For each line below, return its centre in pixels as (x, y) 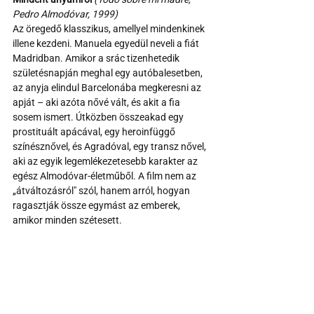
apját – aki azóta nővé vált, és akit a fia (97, 102)
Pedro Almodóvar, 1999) (65, 14)
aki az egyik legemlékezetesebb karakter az (106, 161)
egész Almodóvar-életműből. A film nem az (105, 176)
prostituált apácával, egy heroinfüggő (95, 131)
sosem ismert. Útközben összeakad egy (99, 117)
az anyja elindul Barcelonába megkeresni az (108, 87)
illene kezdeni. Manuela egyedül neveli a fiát (107, 43)
